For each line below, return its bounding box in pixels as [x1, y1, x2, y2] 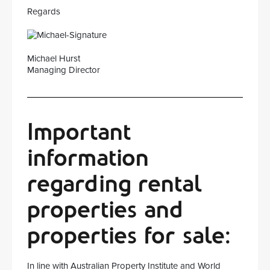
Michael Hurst [27, 53, 80, 64]
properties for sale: [27, 222, 231, 248]
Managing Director [27, 64, 100, 75]
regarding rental [27, 171, 202, 196]
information [27, 145, 149, 171]
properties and [27, 196, 183, 222]
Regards [27, 6, 60, 17]
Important [27, 119, 131, 145]
